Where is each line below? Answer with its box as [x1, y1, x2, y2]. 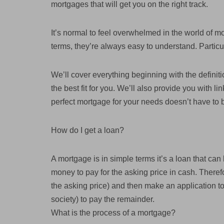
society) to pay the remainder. [51, 195, 154, 203]
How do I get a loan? [51, 126, 124, 134]
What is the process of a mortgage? [51, 208, 175, 217]
